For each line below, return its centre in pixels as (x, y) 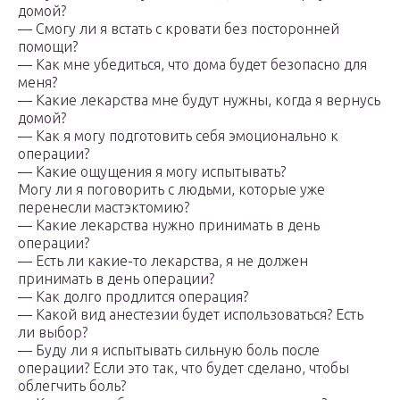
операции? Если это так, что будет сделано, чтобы (183, 368)
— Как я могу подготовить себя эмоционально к (178, 136)
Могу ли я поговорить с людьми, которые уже (171, 190)
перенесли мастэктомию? (104, 208)
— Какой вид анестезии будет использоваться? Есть (191, 315)
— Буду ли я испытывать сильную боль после (169, 350)
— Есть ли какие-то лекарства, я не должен (163, 261)
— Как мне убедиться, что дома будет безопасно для (192, 65)
